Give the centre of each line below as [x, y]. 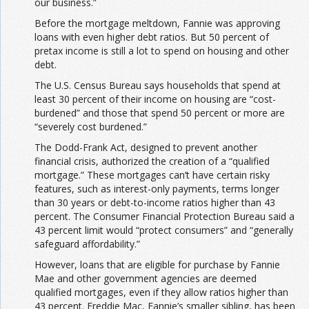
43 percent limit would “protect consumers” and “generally [164, 230]
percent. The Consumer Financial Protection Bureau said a [165, 217]
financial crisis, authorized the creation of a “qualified [152, 161]
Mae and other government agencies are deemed [146, 279]
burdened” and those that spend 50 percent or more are [160, 113]
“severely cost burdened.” [91, 127]
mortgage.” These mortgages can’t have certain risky [152, 175]
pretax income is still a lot [91, 51]
